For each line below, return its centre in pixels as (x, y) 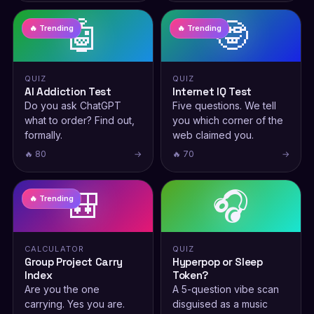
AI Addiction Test (68, 91)
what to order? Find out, (79, 120)
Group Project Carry (74, 262)
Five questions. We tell (224, 105)
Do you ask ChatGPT (73, 105)
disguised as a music (220, 304)
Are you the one (62, 289)
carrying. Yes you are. (74, 304)
